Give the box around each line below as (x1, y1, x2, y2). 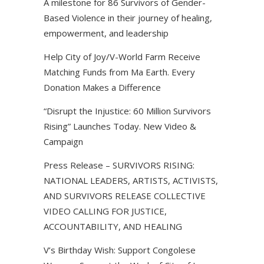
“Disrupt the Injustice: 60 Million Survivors (44, 104, 211, 117)
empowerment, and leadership (44, 27, 169, 39)
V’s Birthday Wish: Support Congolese (44, 243, 196, 256)
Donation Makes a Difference (44, 81, 161, 93)
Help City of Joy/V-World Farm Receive (44, 50, 200, 62)
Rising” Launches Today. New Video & (44, 120, 196, 132)
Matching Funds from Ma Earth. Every (44, 65, 195, 78)
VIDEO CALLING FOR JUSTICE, (44, 204, 167, 217)
